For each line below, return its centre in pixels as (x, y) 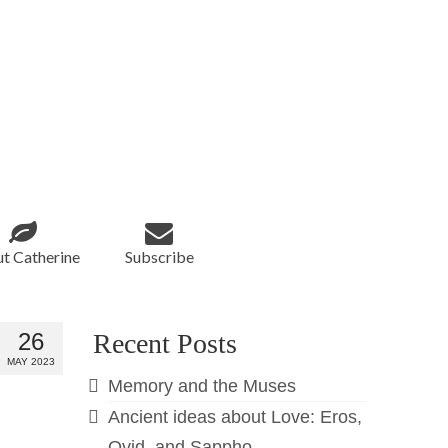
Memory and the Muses (202, 386)
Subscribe (159, 256)
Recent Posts (165, 343)
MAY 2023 (31, 361)
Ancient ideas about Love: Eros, (235, 417)
